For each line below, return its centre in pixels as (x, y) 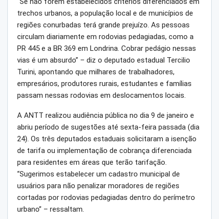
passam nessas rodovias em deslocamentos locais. (101, 95)
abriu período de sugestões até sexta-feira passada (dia (108, 127)
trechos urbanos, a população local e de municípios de (105, 13)
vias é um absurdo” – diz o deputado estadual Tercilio (104, 60)
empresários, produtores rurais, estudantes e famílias (104, 83)
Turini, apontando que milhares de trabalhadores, (96, 72)
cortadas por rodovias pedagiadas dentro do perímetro (106, 197)
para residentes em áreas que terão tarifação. (92, 162)
